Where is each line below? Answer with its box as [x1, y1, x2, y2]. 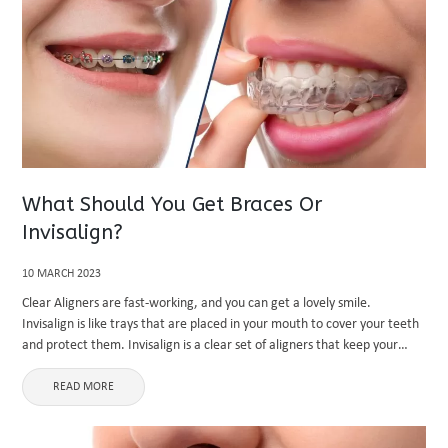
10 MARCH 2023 [22, 268, 102, 280]
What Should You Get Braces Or [22, 193, 323, 216]
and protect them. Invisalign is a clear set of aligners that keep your [22, 338, 399, 353]
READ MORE [53, 381, 115, 393]
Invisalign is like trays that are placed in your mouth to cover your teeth [22, 317, 420, 332]
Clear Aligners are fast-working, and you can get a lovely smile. [22, 296, 372, 311]
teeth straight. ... [22, 359, 120, 374]
